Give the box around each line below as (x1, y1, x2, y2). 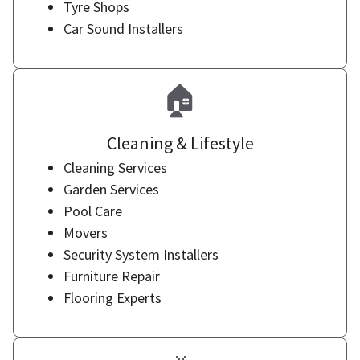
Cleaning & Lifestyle (106, 132, 254, 154)
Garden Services (63, 180, 159, 198)
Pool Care (63, 202, 122, 220)
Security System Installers (63, 245, 219, 264)
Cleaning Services (63, 158, 167, 177)
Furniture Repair (63, 267, 160, 285)
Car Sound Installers (63, 19, 183, 38)
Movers (63, 223, 108, 242)
